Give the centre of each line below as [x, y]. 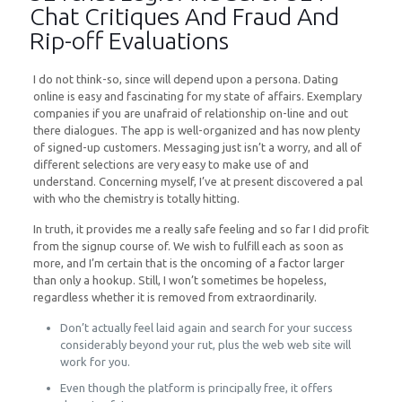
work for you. [95, 362]
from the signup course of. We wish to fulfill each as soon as [188, 246]
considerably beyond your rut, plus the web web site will [205, 345]
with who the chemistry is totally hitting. [136, 198]
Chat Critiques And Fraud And [184, 16]
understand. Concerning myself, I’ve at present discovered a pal [197, 181]
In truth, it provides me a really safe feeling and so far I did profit [201, 229]
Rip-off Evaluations [129, 40]
